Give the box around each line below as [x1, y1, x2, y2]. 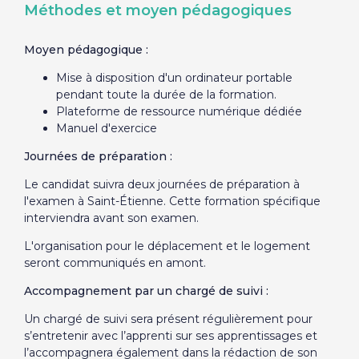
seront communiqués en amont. [23, 256, 206, 270]
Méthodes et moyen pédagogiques [23, 2, 292, 19]
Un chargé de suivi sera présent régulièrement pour [23, 312, 313, 326]
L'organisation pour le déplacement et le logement [23, 239, 310, 253]
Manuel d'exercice [55, 121, 157, 135]
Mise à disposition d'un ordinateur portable [55, 71, 292, 85]
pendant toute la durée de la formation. [55, 87, 276, 102]
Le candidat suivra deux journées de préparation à [23, 177, 300, 192]
